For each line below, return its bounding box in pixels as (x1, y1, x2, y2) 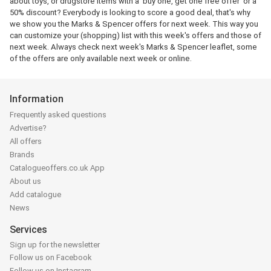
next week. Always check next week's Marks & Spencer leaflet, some (10, 42, 257, 51)
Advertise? (10, 123, 47, 133)
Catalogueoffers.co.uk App (10, 163, 105, 173)
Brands (10, 150, 34, 160)
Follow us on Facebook (10, 252, 92, 262)
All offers (10, 137, 42, 146)
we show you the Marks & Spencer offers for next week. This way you (10, 19, 258, 28)
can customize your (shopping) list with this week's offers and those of (10, 31, 261, 40)
